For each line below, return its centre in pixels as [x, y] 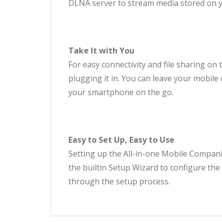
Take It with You [101, 51]
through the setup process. [119, 182]
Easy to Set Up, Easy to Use [121, 140]
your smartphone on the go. [121, 92]
